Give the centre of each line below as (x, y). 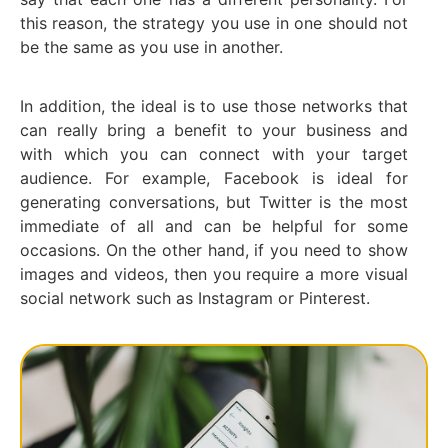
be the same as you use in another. (151, 47)
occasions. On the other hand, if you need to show (214, 249)
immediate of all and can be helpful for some (214, 225)
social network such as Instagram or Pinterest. (195, 297)
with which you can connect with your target (214, 153)
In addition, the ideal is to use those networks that (214, 105)
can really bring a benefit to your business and (214, 129)
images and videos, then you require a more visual (214, 273)
